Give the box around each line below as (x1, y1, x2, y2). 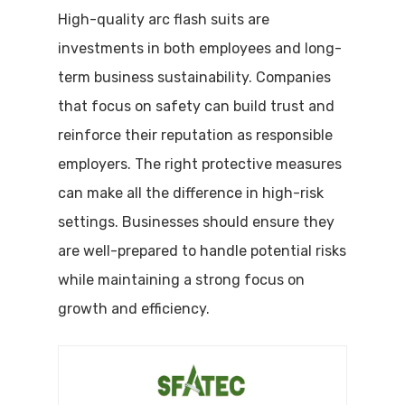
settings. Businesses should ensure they (58, 213, 334, 231)
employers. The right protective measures (58, 155, 342, 173)
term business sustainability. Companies (58, 69, 331, 86)
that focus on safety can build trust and (58, 98, 334, 115)
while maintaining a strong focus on (58, 271, 305, 288)
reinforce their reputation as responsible (58, 127, 333, 144)
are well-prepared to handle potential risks (58, 242, 346, 259)
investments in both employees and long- (58, 40, 342, 57)
